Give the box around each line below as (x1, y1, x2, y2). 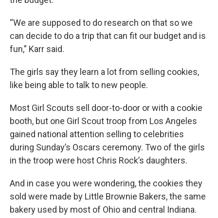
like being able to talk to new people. (10, 80, 148, 90)
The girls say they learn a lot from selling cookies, (10, 67, 199, 77)
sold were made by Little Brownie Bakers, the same (10, 191, 206, 201)
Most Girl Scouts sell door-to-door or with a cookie (10, 103, 202, 113)
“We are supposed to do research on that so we (10, 18, 193, 28)
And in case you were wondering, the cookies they (10, 178, 202, 188)
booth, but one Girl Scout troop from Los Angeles (10, 116, 197, 126)
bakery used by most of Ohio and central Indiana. (10, 204, 197, 215)
